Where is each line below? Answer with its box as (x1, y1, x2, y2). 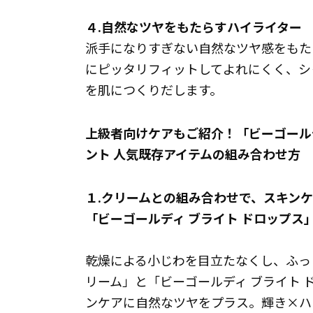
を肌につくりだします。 (85, 80, 222, 99)
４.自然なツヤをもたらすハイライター (85, 17, 302, 36)
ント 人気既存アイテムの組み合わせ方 (85, 145, 300, 163)
